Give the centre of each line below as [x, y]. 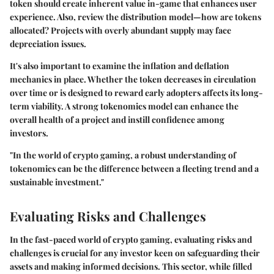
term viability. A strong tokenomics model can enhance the [124, 106]
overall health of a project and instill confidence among [117, 120]
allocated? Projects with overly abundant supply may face [120, 31]
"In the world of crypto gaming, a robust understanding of [123, 155]
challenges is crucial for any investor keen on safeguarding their [135, 253]
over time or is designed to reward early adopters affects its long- [136, 93]
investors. [29, 133]
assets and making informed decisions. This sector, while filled [131, 266]
